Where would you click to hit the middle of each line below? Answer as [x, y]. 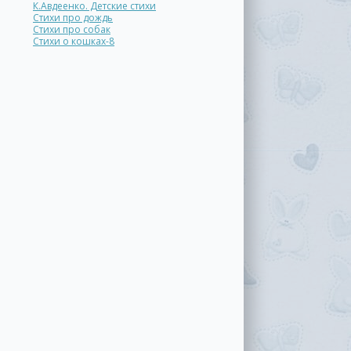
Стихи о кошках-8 [74, 41]
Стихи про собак [72, 29]
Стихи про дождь [73, 18]
